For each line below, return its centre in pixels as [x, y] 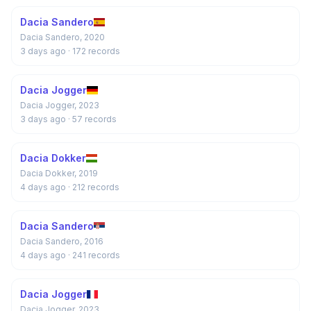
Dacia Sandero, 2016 [62, 241]
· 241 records [94, 255]
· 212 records [94, 187]
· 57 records [92, 119]
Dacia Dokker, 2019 [59, 173]
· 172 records [94, 51]
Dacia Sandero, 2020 [62, 37]
